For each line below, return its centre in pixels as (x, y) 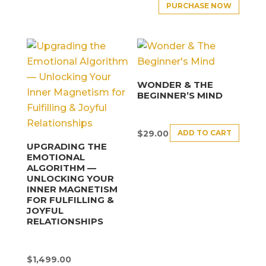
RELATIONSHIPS (65, 221)
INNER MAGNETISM (72, 189)
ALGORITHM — (61, 167)
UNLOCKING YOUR (70, 178)
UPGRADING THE (66, 146)
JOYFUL (45, 210)
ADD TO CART (205, 133)
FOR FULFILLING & (70, 199)
